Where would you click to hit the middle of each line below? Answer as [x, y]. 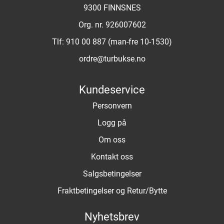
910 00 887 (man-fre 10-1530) [119, 42]
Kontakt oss [112, 157]
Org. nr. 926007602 [112, 25]
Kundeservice [112, 90]
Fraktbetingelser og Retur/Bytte [112, 191]
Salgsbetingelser [112, 174]
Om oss [112, 140]
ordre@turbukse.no [112, 59]
